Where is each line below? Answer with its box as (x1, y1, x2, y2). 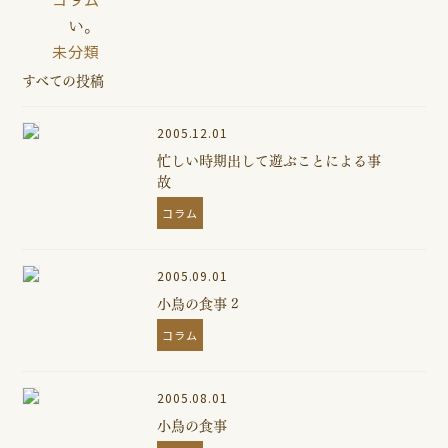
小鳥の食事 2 (157, 291, 239, 313)
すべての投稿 (22, 68, 105, 90)
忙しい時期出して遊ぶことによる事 (157, 148, 382, 170)
